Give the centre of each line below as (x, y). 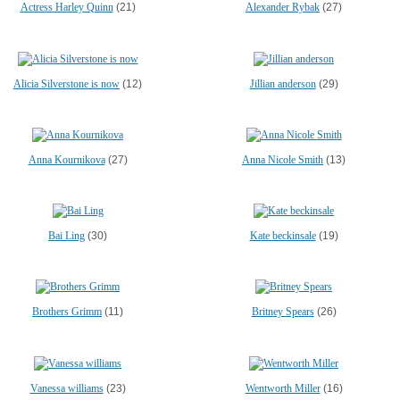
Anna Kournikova (67, 159)
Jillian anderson (283, 83)
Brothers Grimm (67, 312)
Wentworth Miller (283, 388)
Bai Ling (67, 236)
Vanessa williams (67, 388)
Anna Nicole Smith (283, 159)
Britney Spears (283, 312)
